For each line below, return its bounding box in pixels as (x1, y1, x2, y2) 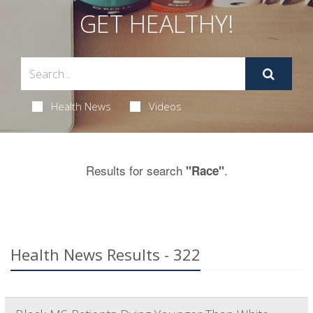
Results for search (85, 161, 186, 180)
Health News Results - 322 (10, 244, 201, 265)
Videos (148, 99, 182, 114)
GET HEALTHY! (79, 8, 234, 41)
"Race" (185, 162, 224, 180)
